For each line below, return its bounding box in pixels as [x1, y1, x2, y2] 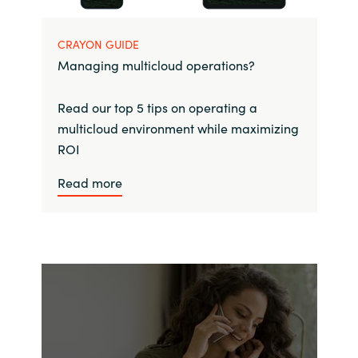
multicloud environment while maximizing [57, 118, 299, 137]
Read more [57, 173, 122, 191]
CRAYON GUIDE [57, 36, 139, 53]
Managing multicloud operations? [57, 56, 255, 74]
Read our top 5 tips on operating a [57, 97, 257, 116]
